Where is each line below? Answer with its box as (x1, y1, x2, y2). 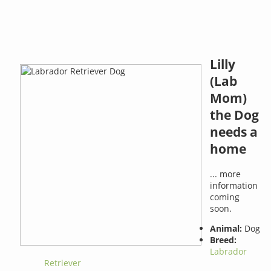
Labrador (210, 245, 247, 257)
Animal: (210, 222, 243, 234)
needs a (210, 123, 258, 141)
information (210, 179, 258, 191)
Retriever (44, 256, 82, 269)
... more (210, 168, 241, 180)
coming (210, 191, 240, 203)
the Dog (210, 106, 260, 124)
